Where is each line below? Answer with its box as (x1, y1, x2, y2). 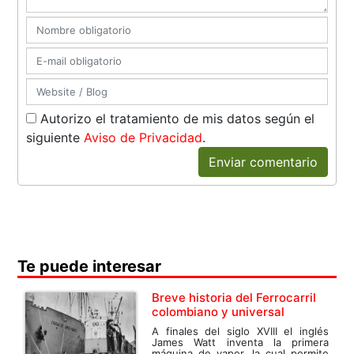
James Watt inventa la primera (152, 336, 329, 349)
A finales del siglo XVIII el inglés (152, 325, 329, 338)
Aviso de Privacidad (84, 130, 203, 146)
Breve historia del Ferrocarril (152, 290, 317, 306)
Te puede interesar (17, 257, 162, 277)
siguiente (26, 130, 85, 146)
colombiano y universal (152, 304, 285, 320)
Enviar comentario (208, 154, 318, 171)
